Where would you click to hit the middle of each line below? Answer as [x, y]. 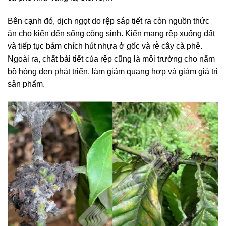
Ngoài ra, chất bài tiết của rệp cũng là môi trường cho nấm [111, 59]
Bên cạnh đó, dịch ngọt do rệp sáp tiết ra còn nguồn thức [108, 21]
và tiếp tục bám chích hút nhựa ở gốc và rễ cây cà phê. [105, 46]
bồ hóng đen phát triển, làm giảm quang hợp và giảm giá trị [113, 71]
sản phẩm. [26, 84]
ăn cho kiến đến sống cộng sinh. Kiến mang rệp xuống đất [111, 33]
